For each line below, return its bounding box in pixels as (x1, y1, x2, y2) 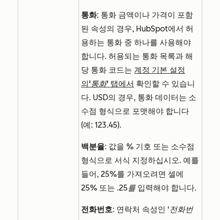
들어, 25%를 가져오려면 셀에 (81, 169, 184, 179)
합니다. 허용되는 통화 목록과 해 (81, 52, 193, 61)
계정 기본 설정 (134, 65, 185, 75)
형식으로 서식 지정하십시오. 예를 (81, 156, 199, 165)
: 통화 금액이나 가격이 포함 (97, 10, 193, 20)
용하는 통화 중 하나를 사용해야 (81, 38, 191, 48)
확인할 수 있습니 (134, 79, 195, 89)
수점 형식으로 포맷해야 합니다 (81, 107, 189, 116)
